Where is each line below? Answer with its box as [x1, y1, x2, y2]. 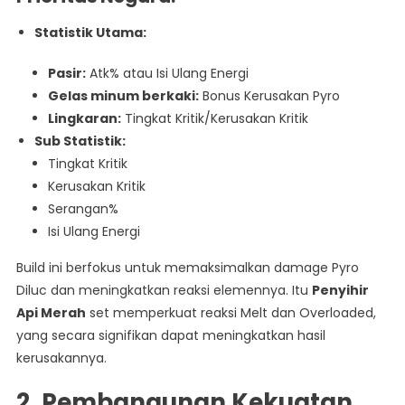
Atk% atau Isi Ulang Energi [85, 64, 249, 83]
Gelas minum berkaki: [47, 87, 199, 106]
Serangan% [47, 200, 118, 219]
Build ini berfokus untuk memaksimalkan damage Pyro [15, 259, 359, 278]
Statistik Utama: [33, 24, 146, 42]
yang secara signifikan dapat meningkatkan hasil [15, 326, 325, 345]
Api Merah [15, 304, 86, 323]
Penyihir [311, 281, 369, 300]
